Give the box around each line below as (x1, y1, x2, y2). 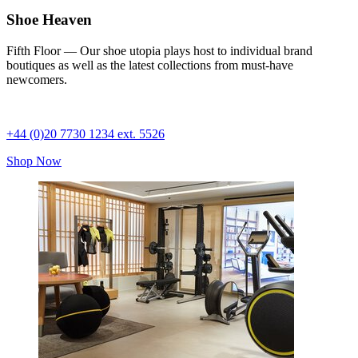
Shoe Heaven (6, 11, 92, 29)
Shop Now (6, 154, 62, 169)
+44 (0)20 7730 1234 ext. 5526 (6, 127, 165, 141)
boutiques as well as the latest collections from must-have (6, 58, 293, 73)
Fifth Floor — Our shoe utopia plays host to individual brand (6, 44, 312, 58)
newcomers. (6, 73, 67, 87)
